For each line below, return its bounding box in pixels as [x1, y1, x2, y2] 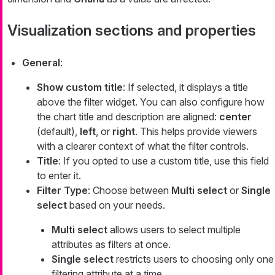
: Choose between [88, 184, 171, 196]
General [22, 56, 60, 69]
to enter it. [37, 169, 81, 182]
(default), [37, 125, 80, 137]
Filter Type [37, 184, 88, 196]
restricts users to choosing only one [114, 252, 274, 265]
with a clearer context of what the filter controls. [37, 139, 249, 152]
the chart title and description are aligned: [37, 110, 219, 123]
